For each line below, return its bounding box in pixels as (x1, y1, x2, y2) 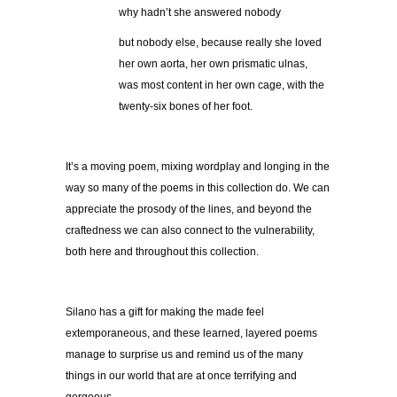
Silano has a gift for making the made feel (66, 306, 264, 319)
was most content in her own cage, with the (119, 79, 324, 92)
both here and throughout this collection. (66, 245, 259, 259)
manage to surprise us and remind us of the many (66, 348, 303, 362)
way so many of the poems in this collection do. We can (66, 182, 330, 195)
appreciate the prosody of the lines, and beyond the (66, 203, 312, 216)
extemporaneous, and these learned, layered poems (66, 327, 317, 340)
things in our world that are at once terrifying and (66, 370, 297, 383)
